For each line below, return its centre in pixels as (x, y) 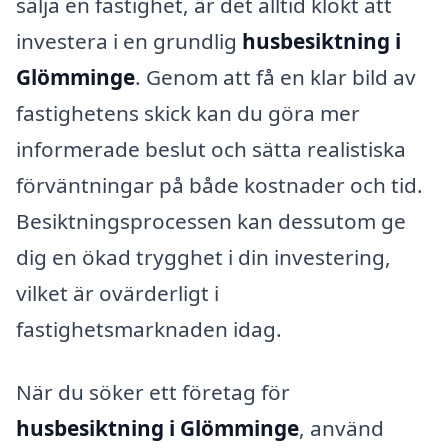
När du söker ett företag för (153, 392)
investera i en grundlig (129, 40)
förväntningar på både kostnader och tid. (219, 184)
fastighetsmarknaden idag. (149, 328)
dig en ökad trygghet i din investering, (203, 256)
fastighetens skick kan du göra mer (188, 112)
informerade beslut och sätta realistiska (211, 148)
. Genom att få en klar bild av (275, 76)
